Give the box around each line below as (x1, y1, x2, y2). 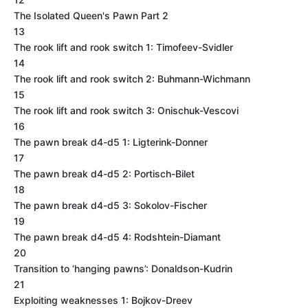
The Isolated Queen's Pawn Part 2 (14, 10, 168, 21)
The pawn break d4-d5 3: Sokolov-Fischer (14, 199, 207, 211)
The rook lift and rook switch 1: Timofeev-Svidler (14, 41, 233, 53)
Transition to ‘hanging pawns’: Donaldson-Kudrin (14, 263, 232, 274)
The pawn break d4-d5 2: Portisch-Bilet (14, 168, 195, 179)
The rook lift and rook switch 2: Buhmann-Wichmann (14, 73, 250, 85)
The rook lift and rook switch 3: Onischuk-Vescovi (14, 104, 239, 116)
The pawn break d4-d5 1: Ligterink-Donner (14, 136, 208, 148)
